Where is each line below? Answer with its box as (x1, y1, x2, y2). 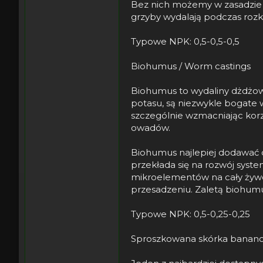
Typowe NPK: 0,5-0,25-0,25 (131, 208, 250, 220)
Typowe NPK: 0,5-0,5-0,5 (131, 35, 240, 47)
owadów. (131, 122, 170, 133)
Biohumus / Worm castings (131, 60, 251, 72)
